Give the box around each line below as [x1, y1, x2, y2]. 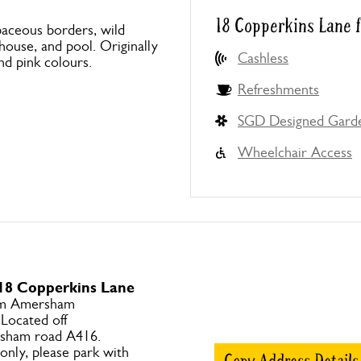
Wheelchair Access [238, 144, 352, 160]
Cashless [238, 50, 288, 66]
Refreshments [238, 81, 319, 98]
